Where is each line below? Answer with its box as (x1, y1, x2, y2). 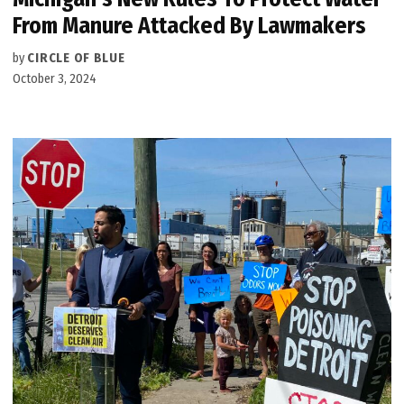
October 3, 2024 (13, 70, 97, 87)
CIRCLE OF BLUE (27, 50, 125, 66)
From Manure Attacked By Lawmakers (13, 11, 367, 40)
